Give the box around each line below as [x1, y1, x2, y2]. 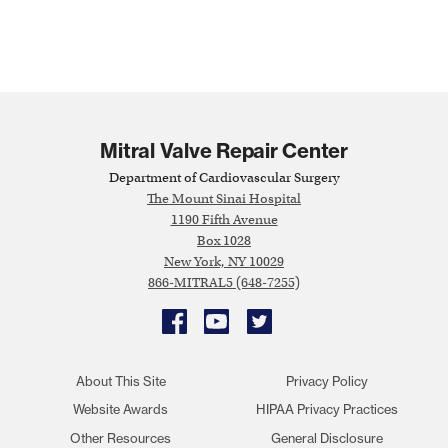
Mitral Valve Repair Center [100, 137, 348, 163]
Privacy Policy [286, 372, 369, 389]
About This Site [75, 372, 166, 389]
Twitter [246, 311, 289, 329]
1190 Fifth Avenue [170, 210, 278, 228]
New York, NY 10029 [164, 252, 284, 270]
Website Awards [73, 401, 169, 418]
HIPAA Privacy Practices [256, 401, 399, 418]
